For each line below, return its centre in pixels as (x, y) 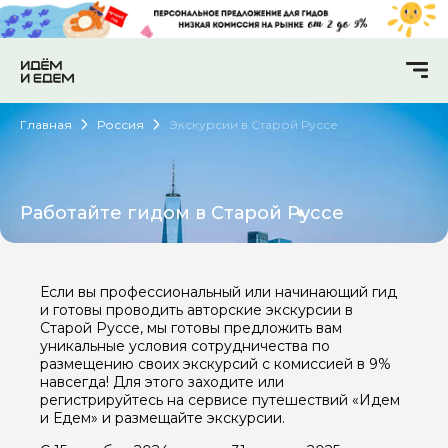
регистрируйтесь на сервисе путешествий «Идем (220, 399)
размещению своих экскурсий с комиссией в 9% (215, 363)
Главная (46, 124)
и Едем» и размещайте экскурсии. (162, 417)
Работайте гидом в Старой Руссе (182, 212)
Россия (120, 124)
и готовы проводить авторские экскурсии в (196, 309)
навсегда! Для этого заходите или (162, 381)
